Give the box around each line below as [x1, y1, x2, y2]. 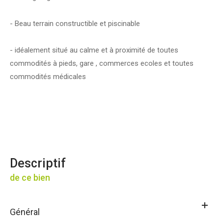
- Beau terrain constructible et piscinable [10, 19, 140, 28]
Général [10, 206, 40, 217]
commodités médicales [10, 72, 86, 81]
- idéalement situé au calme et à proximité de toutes [10, 45, 178, 55]
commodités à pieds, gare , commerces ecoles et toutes [10, 58, 193, 68]
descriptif [18, 156, 66, 170]
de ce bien [10, 172, 50, 183]
